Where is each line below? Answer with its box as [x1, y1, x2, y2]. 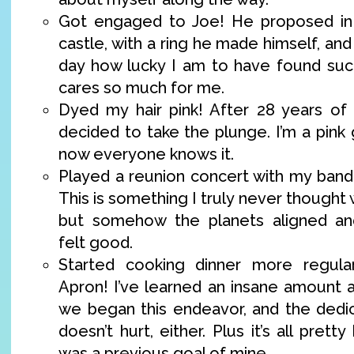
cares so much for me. [58, 77, 224, 97]
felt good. [58, 232, 133, 252]
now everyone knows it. [58, 144, 234, 164]
